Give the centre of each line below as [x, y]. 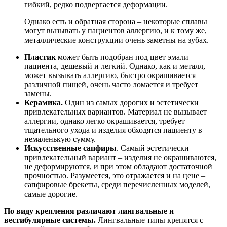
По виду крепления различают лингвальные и [89, 211]
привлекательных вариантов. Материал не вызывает [116, 111]
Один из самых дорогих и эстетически [131, 102]
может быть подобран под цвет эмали [123, 57]
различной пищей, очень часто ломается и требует [111, 84]
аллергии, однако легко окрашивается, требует [105, 121]
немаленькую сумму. [60, 139]
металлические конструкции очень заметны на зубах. [117, 40]
